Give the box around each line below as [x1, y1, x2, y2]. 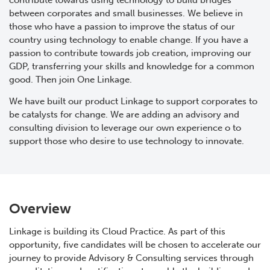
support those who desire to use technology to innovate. [9, 136, 244, 147]
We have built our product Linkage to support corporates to [9, 96, 257, 107]
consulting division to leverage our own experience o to [9, 122, 241, 134]
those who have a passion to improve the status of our [9, 21, 235, 33]
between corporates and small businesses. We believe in [9, 8, 243, 19]
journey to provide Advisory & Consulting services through [9, 253, 254, 264]
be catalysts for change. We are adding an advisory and [9, 109, 239, 121]
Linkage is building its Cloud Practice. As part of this [9, 226, 225, 237]
